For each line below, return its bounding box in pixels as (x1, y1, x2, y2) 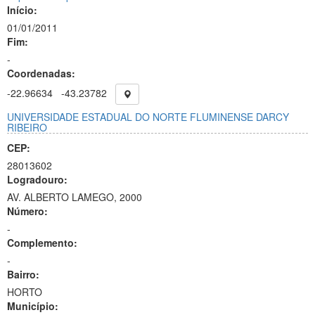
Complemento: (7, 236, 77, 250)
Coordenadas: (7, 66, 75, 80)
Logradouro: (7, 172, 67, 186)
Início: (7, 3, 37, 17)
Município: (7, 299, 58, 313)
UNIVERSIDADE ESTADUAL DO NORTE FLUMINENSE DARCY (7, 110, 289, 124)
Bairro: (7, 267, 39, 281)
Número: (7, 204, 48, 218)
